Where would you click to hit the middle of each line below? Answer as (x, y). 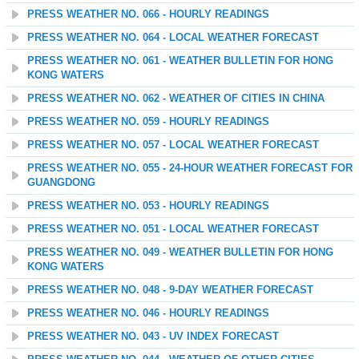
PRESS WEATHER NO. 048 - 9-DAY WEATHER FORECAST (170, 290)
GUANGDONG (61, 183)
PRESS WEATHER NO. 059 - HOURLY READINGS (148, 122)
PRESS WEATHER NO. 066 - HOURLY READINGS (148, 14)
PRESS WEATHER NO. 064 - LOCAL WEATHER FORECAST (173, 38)
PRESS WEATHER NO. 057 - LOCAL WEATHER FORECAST (173, 145)
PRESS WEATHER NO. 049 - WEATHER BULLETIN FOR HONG (180, 252)
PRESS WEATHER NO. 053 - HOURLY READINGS (148, 206)
